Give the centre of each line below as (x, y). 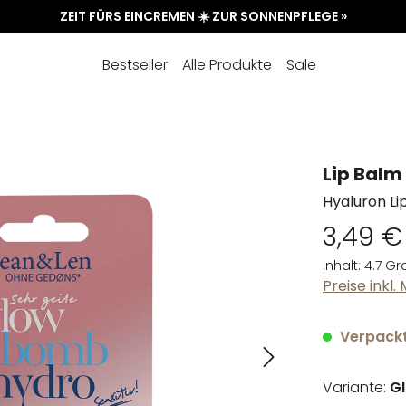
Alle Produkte (227, 65)
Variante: (356, 387)
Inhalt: (343, 266)
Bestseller (135, 65)
